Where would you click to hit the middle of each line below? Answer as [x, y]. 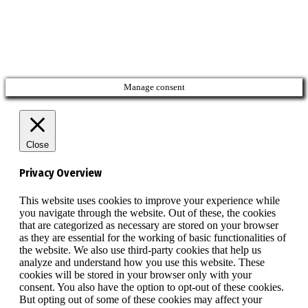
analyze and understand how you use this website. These [142, 262]
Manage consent [154, 87]
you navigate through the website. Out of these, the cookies [147, 212]
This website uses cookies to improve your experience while [150, 200]
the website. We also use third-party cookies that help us [140, 250]
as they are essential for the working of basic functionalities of [153, 237]
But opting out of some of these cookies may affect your [141, 299]
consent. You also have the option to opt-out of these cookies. [152, 287]
